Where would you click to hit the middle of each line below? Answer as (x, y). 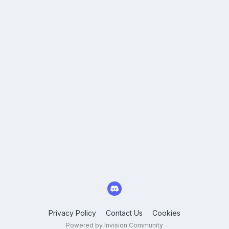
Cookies (166, 213)
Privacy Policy (72, 213)
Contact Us (124, 213)
